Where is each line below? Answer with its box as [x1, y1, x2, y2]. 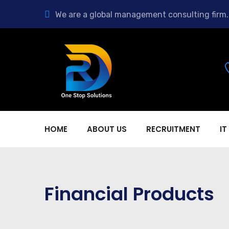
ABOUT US [87, 124, 127, 134]
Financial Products [44, 181, 214, 207]
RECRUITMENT [146, 124, 200, 134]
